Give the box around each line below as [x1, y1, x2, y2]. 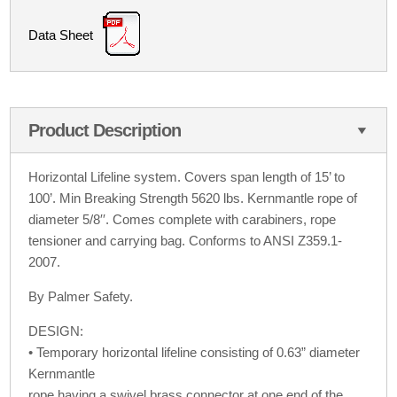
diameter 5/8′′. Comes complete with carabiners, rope [28, 212, 337, 228]
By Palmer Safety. [28, 289, 134, 305]
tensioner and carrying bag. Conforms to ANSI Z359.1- [28, 233, 343, 249]
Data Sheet [28, 27, 94, 43]
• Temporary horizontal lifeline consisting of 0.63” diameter [28, 345, 361, 361]
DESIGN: [28, 323, 84, 339]
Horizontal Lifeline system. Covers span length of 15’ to [28, 169, 346, 185]
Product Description [28, 121, 182, 141]
